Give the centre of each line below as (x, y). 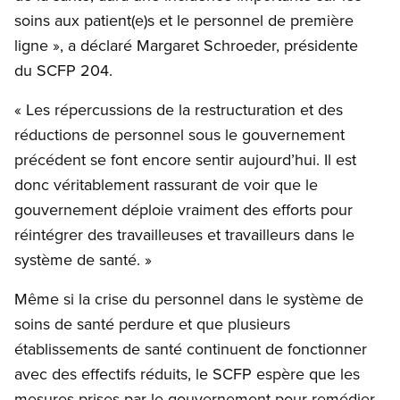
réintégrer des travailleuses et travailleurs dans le (184, 235)
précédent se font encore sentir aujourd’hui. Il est (185, 160)
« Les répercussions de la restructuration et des (179, 110)
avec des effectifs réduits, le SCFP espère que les (187, 374)
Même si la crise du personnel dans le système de (189, 299)
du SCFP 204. (63, 71)
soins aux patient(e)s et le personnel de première (184, 21)
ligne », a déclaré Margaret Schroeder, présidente (186, 46)
